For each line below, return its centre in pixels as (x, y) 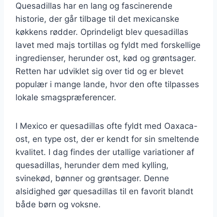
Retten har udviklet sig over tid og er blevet (100, 71)
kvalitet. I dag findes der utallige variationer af (105, 152)
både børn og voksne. (58, 204)
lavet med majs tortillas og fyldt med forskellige (108, 45)
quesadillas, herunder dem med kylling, (92, 165)
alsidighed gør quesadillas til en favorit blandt (104, 191)
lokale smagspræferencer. (66, 97)
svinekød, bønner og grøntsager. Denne (92, 178)
